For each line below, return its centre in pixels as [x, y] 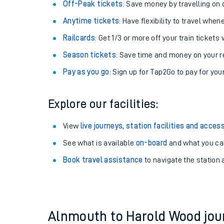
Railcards [79, 38]
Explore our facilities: [103, 104]
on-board [151, 143]
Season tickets [89, 55]
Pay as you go [86, 72]
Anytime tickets [91, 21]
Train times [175, 142]
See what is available [99, 143]
